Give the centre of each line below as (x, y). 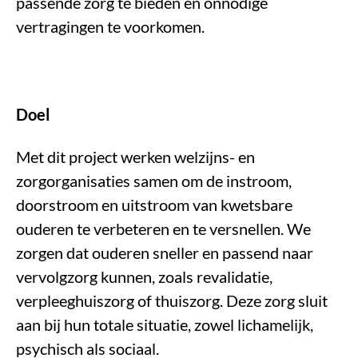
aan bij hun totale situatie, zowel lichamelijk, (165, 325)
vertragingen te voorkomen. (110, 27)
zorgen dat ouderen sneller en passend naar (165, 253)
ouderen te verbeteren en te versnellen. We (163, 229)
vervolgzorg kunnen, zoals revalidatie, (144, 277)
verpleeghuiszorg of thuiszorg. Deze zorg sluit (172, 301)
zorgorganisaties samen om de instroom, (154, 181)
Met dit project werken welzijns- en (135, 157)
